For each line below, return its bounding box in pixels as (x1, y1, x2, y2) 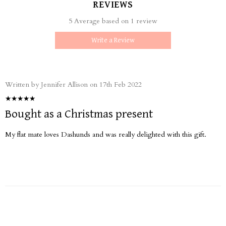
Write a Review (91, 36, 135, 44)
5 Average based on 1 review (69, 16, 157, 26)
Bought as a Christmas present (5, 107, 153, 120)
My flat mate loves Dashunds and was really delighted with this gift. (5, 129, 206, 139)
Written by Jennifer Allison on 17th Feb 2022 (5, 79, 142, 89)
